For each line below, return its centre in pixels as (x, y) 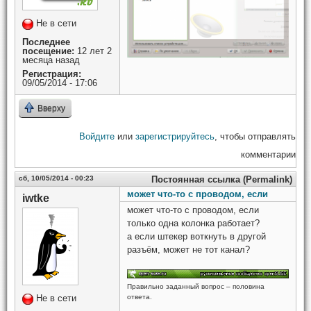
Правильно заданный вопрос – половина (196, 286)
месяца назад (51, 60)
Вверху (51, 108)
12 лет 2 (93, 51)
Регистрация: (52, 74)
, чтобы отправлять (255, 136)
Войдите (97, 136)
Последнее (46, 42)
